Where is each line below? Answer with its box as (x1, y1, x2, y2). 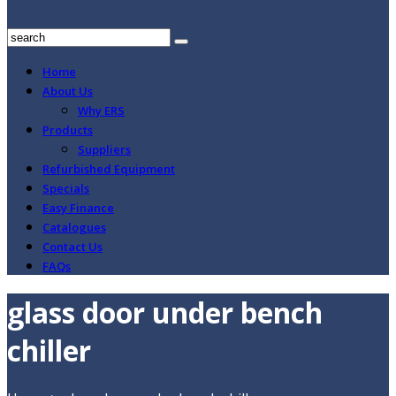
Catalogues (42, 219, 106, 235)
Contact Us (42, 239, 103, 255)
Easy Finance (42, 200, 114, 216)
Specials (42, 180, 89, 196)
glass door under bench (7, 293, 323, 332)
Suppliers (78, 141, 131, 157)
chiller (7, 331, 91, 370)
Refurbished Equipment (42, 161, 175, 177)
